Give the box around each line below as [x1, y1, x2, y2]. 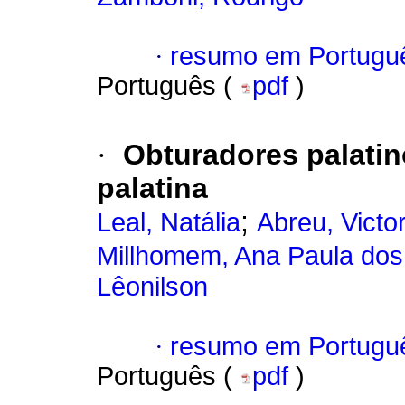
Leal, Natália [97, 208, 240, 238]
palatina [97, 172, 208, 205]
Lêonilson [97, 272, 208, 302]
